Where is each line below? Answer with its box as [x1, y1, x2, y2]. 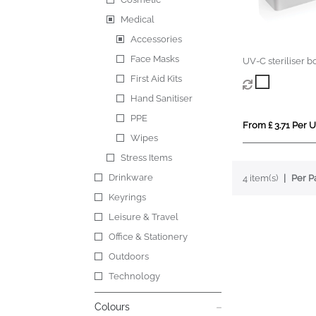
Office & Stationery [109, 231, 188, 243]
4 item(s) [242, 173, 278, 184]
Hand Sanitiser [130, 93, 193, 104]
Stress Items [120, 152, 172, 164]
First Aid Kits [130, 73, 183, 85]
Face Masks [130, 54, 180, 65]
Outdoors [109, 251, 150, 262]
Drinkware [109, 172, 154, 183]
